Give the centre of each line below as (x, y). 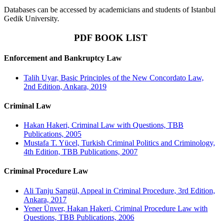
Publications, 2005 (53, 134)
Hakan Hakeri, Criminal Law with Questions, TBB (104, 125)
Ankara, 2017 (45, 199)
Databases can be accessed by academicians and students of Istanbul (110, 10)
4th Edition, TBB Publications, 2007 (81, 152)
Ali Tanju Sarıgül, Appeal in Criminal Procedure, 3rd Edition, (119, 190)
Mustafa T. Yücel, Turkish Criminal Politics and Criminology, (119, 143)
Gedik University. (32, 19)
